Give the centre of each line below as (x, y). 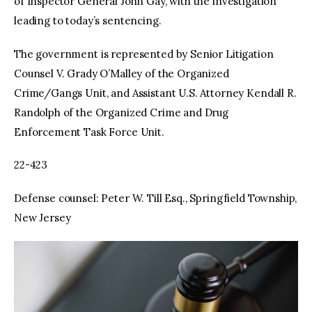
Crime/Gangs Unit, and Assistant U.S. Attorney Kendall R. (155, 93)
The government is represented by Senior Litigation (144, 54)
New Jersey (42, 217)
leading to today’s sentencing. (88, 21)
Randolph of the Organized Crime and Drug (122, 112)
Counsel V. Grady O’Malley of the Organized (122, 73)
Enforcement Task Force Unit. (89, 132)
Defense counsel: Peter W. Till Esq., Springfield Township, (156, 198)
